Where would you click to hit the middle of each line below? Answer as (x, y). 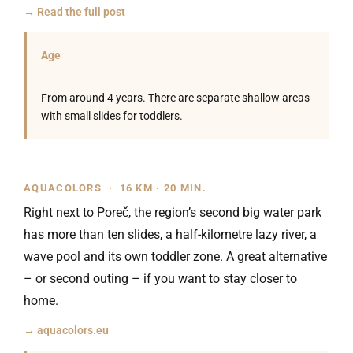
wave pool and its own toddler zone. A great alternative (175, 256)
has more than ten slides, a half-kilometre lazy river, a (170, 234)
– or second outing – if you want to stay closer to (160, 279)
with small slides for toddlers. (112, 116)
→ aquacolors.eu (66, 330)
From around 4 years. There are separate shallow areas (175, 98)
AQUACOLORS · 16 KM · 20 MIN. (115, 188)
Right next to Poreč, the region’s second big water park (173, 212)
